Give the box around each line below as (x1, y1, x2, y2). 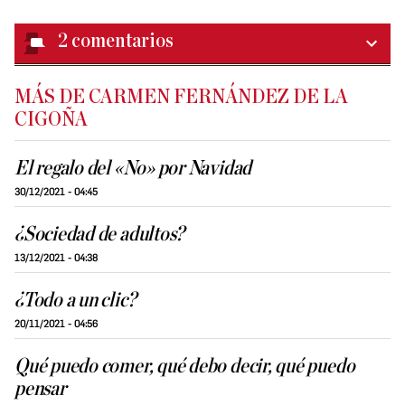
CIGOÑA (14, 109, 88, 131)
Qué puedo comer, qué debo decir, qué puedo (14, 356, 355, 378)
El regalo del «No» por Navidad (14, 158, 252, 180)
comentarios (71, 31, 174, 52)
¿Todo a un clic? (14, 290, 137, 312)
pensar (14, 379, 66, 400)
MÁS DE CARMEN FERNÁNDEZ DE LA (14, 87, 348, 108)
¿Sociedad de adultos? (14, 224, 185, 246)
